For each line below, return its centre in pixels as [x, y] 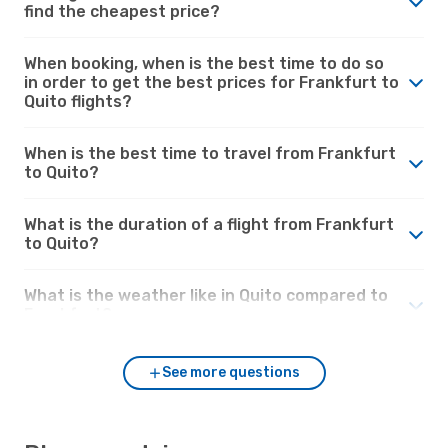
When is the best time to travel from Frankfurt [210, 153]
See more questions [231, 372]
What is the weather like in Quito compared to [206, 295]
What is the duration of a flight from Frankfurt [209, 224]
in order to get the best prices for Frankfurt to [211, 82]
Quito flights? [78, 101]
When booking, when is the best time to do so [204, 63]
